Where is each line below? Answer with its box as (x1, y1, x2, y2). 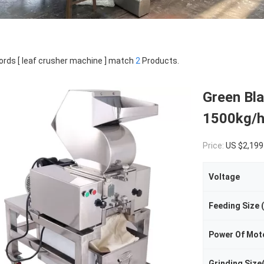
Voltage (209, 172, 240, 181)
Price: (203, 141, 226, 150)
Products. (140, 56, 179, 65)
